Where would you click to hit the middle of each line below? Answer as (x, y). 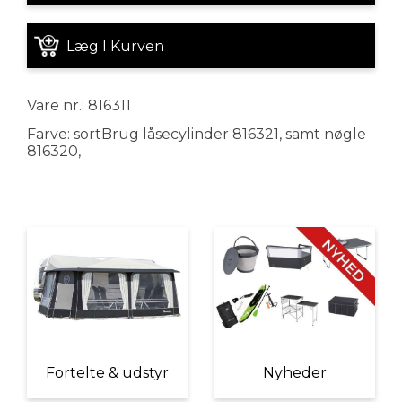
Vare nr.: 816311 (79, 105)
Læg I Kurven (115, 46)
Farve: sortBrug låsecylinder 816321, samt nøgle (197, 134)
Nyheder (295, 373)
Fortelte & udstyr (107, 373)
